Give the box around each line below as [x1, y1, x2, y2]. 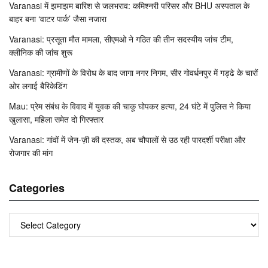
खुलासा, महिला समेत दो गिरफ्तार [9, 112, 103, 125]
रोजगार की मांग [9, 146, 53, 159]
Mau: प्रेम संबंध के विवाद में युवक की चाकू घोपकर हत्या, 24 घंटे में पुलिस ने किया [9, 99, 251, 112]
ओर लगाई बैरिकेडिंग [9, 79, 67, 92]
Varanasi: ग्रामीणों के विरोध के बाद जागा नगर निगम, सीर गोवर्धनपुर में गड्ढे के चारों [9, 66, 258, 78]
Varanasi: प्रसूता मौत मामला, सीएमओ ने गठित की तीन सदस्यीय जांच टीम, [9, 32, 233, 45]
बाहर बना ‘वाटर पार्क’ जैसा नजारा [9, 12, 106, 25]
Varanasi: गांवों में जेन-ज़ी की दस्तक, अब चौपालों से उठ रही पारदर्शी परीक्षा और [9, 133, 245, 145]
